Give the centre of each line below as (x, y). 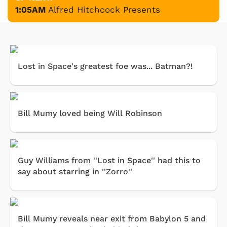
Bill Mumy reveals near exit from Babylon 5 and (112, 218)
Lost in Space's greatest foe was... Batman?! (105, 66)
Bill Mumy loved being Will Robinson (90, 113)
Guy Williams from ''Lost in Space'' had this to (109, 160)
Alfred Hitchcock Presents (104, 9)
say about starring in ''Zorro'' (75, 171)
